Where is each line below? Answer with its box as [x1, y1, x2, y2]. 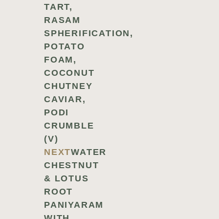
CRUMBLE [44, 121, 94, 131]
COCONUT [44, 68, 95, 78]
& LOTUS [44, 174, 89, 183]
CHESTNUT [44, 160, 99, 170]
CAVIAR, [44, 94, 86, 104]
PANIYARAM [44, 200, 104, 210]
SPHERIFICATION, [44, 28, 134, 38]
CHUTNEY [44, 81, 93, 91]
